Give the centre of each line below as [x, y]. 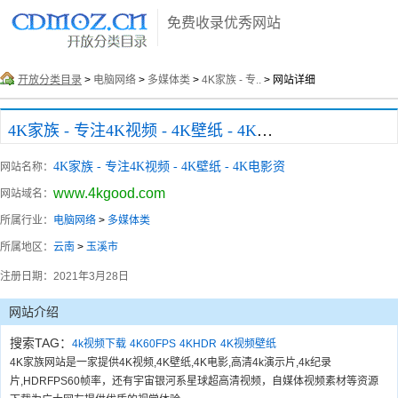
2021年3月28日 [91, 276]
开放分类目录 [50, 80]
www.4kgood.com [109, 193]
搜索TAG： [41, 343]
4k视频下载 [99, 344]
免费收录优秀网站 [224, 23]
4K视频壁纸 [248, 344]
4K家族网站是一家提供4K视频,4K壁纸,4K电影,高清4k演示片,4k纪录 [171, 362]
